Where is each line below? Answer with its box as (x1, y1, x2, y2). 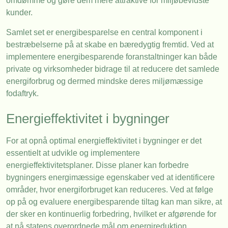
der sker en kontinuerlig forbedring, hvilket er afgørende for (6, 209, 216, 218)
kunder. (6, 8, 33, 17)
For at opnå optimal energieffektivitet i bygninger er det (6, 136, 202, 145)
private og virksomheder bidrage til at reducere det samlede (6, 64, 219, 73)
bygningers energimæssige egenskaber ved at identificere (6, 173, 215, 182)
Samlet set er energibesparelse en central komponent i (6, 27, 203, 37)
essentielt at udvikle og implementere (6, 148, 140, 157)
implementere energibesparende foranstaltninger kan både (6, 52, 217, 61)
